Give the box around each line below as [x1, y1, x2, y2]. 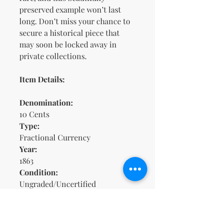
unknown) [19, 202, 55, 213]
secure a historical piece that [19, 28, 120, 38]
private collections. [19, 51, 87, 62]
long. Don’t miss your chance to [19, 16, 130, 27]
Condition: [19, 167, 58, 178]
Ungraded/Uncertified [19, 179, 96, 189]
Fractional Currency [19, 132, 91, 143]
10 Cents [19, 109, 49, 120]
